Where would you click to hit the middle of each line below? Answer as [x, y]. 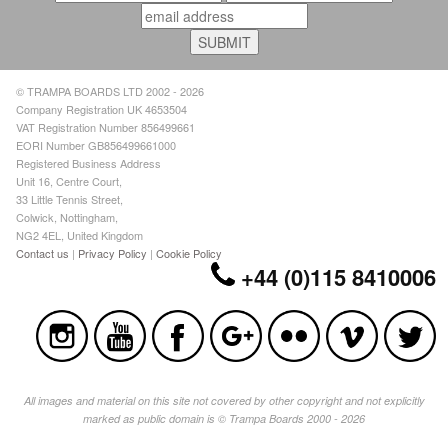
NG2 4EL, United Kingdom [80, 234]
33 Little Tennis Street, [70, 198]
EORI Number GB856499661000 [96, 144]
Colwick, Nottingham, [67, 216]
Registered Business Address [89, 162]
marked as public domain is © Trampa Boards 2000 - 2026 [224, 418]
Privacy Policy [113, 252]
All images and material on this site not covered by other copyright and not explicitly [224, 400]
